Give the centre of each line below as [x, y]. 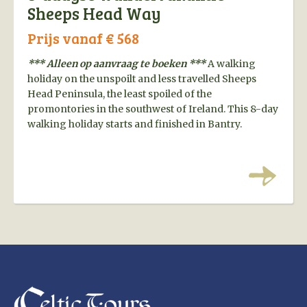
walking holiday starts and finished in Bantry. [135, 124]
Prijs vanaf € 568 [83, 38]
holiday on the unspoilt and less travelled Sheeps [142, 79]
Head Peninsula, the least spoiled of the [120, 94]
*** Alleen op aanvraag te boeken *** [118, 64]
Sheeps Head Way [94, 14]
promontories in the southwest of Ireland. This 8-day [153, 109]
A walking [232, 64]
